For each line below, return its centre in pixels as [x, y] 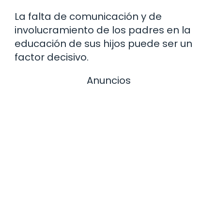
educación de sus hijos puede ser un [103, 43]
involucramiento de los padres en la [103, 30]
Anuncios [108, 80]
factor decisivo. [52, 57]
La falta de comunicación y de [88, 16]
